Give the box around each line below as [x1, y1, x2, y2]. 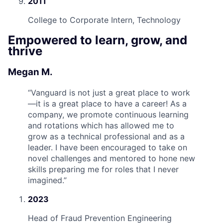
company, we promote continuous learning [28, 110, 189, 120]
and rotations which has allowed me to [28, 120, 174, 131]
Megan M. [8, 66, 53, 78]
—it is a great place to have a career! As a [28, 99, 187, 109]
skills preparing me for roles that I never [28, 164, 179, 175]
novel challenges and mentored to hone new [28, 153, 195, 164]
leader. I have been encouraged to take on [28, 142, 187, 153]
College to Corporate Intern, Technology [28, 14, 181, 25]
